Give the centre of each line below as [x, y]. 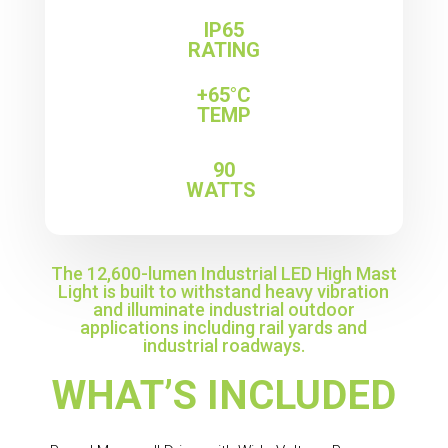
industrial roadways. [223, 345]
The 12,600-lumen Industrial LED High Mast [223, 273]
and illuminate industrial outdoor [223, 309]
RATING [223, 49]
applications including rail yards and [224, 327]
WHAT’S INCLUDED [223, 395]
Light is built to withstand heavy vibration [224, 291]
